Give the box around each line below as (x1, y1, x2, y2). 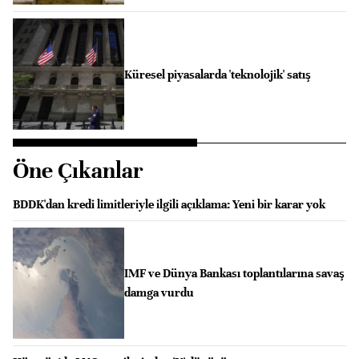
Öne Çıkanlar (13, 156, 143, 184)
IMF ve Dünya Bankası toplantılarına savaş (123, 266, 345, 281)
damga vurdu (123, 285, 194, 301)
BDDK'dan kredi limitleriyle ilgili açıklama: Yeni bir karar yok (13, 196, 325, 212)
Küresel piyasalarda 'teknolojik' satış (123, 67, 311, 82)
